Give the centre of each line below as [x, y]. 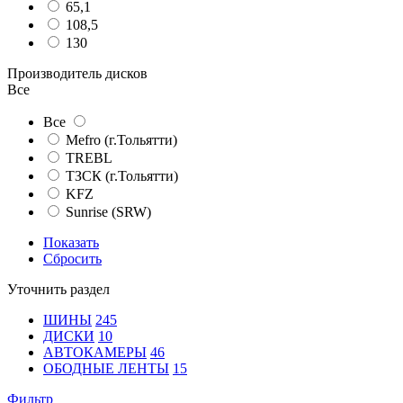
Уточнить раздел [58, 289]
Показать [71, 242]
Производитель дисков [77, 73]
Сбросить [72, 258]
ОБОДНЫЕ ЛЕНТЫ [106, 368]
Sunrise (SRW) [108, 211]
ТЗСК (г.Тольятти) [122, 175]
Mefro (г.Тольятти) [121, 139]
